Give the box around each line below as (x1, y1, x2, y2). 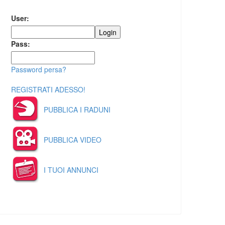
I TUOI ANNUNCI (44, 165, 98, 175)
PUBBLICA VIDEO (44, 135, 101, 145)
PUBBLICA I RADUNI (44, 104, 110, 115)
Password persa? (11, 64, 66, 74)
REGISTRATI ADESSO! (11, 84, 85, 94)
